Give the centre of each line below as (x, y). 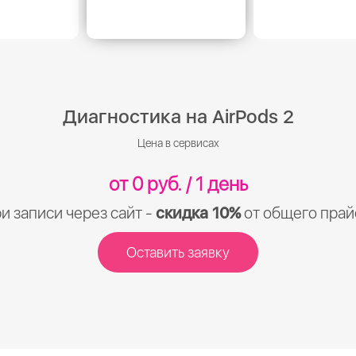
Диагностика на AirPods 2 (178, 116)
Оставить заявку (178, 252)
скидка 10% (198, 213)
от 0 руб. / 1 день (178, 184)
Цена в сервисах (178, 143)
